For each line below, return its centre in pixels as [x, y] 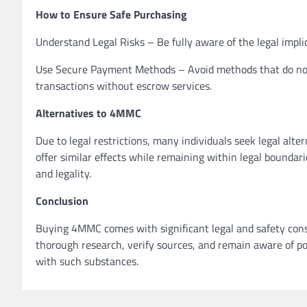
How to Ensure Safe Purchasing [111, 14]
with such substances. [87, 261]
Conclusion [62, 201]
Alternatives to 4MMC [88, 113]
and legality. [63, 173]
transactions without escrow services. [124, 86]
